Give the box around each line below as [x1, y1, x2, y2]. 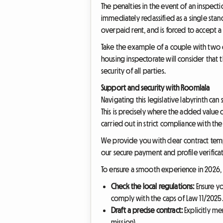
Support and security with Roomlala [101, 83, 210, 92]
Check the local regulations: [111, 182, 195, 190]
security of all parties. [101, 66, 166, 75]
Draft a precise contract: [111, 206, 183, 214]
